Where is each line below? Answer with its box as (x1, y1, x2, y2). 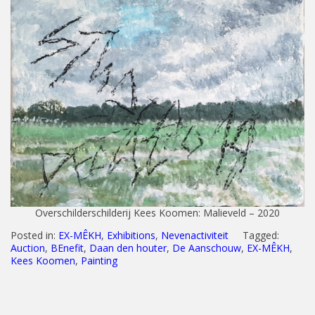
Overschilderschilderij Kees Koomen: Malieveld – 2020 (35, 206, 280, 219)
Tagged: (243, 229, 279, 242)
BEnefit (51, 241, 84, 255)
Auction (11, 241, 45, 255)
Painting (81, 254, 117, 267)
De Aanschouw (172, 241, 241, 255)
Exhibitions (107, 229, 155, 242)
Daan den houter (89, 241, 167, 255)
